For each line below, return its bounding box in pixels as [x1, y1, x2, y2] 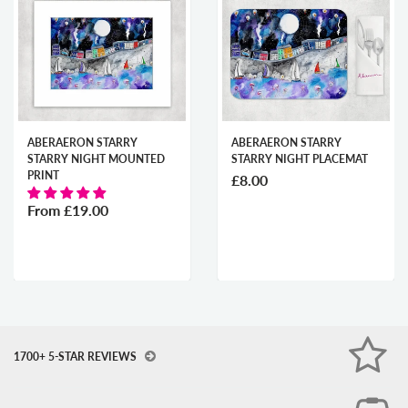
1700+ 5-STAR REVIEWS [14, 350, 139, 364]
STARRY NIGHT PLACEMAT [206, 152, 343, 167]
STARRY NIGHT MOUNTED [2, 152, 140, 167]
